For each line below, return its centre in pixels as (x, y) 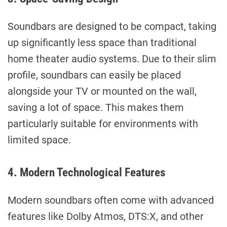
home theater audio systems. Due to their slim (112, 59)
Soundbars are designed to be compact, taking (112, 26)
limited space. (39, 140)
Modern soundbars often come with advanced (111, 200)
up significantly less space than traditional (102, 42)
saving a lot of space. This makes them (96, 107)
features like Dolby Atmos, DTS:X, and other (106, 216)
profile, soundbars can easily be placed (94, 75)
